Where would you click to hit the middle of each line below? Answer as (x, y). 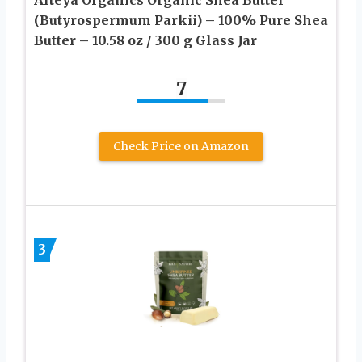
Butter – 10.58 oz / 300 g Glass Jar (145, 40)
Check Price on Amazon (181, 146)
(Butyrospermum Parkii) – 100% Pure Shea (181, 20)
